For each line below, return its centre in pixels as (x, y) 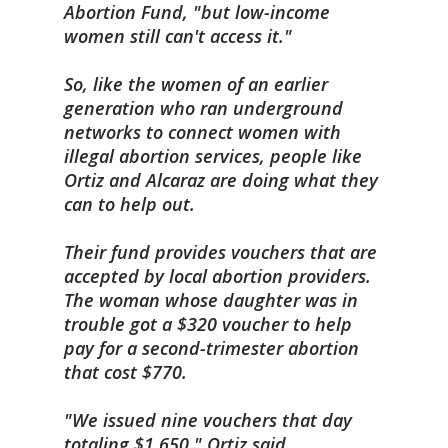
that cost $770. (125, 372)
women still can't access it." (178, 36)
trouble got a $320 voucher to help (208, 324)
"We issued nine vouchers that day (208, 420)
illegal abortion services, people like (213, 156)
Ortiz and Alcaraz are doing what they (221, 180)
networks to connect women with (202, 132)
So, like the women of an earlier (196, 84)
